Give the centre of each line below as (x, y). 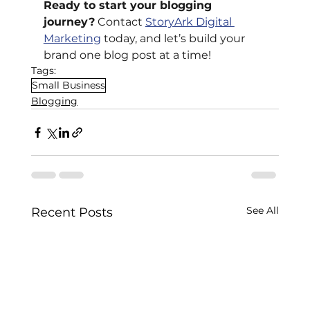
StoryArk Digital (190, 22)
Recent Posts (72, 213)
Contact (118, 22)
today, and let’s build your (174, 39)
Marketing (72, 39)
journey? (69, 22)
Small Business (68, 85)
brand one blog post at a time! (127, 55)
